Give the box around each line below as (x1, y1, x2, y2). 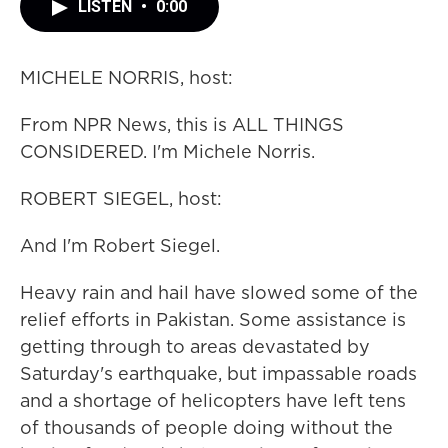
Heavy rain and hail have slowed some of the (20, 280, 418, 305)
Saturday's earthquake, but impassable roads (20, 361, 417, 386)
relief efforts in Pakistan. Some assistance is (20, 307, 406, 332)
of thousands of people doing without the (20, 415, 393, 440)
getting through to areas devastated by (20, 334, 370, 359)
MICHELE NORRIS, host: (20, 65, 233, 90)
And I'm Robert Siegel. (20, 233, 220, 258)
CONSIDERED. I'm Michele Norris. (20, 139, 315, 164)
